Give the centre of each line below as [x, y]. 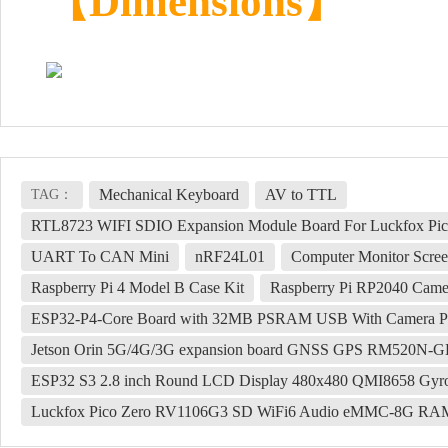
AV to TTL [301, 194]
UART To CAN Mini [100, 256]
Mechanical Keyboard [169, 194]
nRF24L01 [230, 256]
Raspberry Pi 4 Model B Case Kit [137, 287]
